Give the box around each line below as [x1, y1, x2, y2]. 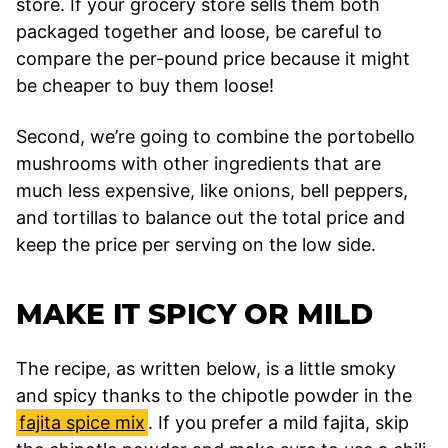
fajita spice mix [19, 412, 145, 434]
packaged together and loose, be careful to [16, 21, 382, 43]
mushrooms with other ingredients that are [16, 153, 381, 175]
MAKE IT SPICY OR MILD [16, 297, 373, 332]
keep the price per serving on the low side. [16, 234, 381, 256]
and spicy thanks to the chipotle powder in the [16, 385, 412, 407]
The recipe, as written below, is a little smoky [16, 358, 396, 380]
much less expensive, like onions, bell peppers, [16, 180, 408, 202]
